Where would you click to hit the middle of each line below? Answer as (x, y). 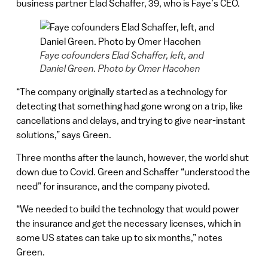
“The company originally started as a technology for (121, 91)
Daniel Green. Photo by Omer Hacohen (120, 68)
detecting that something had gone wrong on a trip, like (129, 106)
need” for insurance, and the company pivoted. (113, 186)
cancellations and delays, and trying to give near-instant (130, 120)
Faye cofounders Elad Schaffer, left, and (122, 55)
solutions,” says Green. (64, 134)
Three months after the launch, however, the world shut (132, 158)
